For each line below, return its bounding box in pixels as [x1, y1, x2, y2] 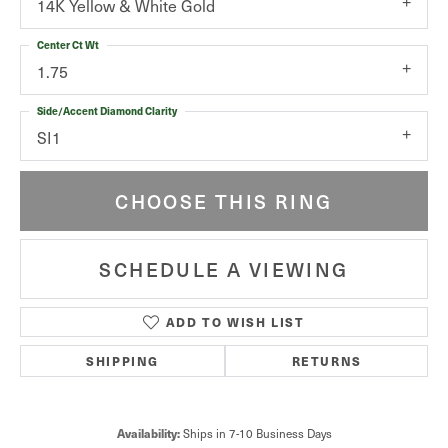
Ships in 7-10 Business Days [182, 424, 332, 443]
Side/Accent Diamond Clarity [37, 103, 177, 118]
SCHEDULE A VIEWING [99, 255, 349, 282]
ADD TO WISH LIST [165, 313, 305, 332]
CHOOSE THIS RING [115, 187, 333, 214]
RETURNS [291, 352, 362, 371]
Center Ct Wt [37, 37, 99, 52]
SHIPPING [86, 352, 160, 371]
